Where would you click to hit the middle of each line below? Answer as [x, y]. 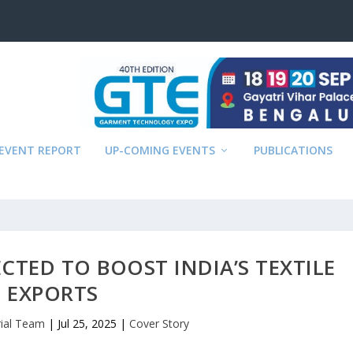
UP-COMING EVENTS [160, 150]
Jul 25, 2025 [87, 323]
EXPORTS [53, 293]
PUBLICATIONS [294, 150]
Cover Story [159, 323]
